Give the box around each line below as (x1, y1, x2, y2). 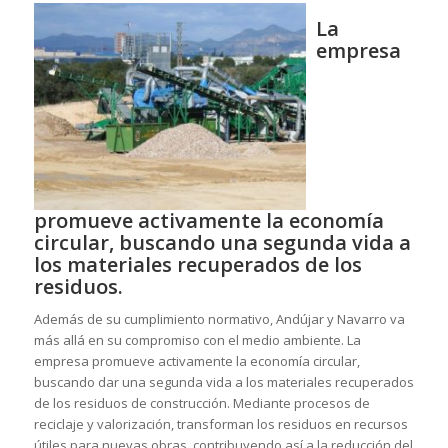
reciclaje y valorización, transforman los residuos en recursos (33, 415, 408, 433)
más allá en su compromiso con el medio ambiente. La (33, 331, 361, 349)
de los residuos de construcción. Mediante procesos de (33, 394, 370, 412)
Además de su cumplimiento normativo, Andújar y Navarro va (33, 310, 405, 328)
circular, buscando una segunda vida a (33, 228, 411, 256)
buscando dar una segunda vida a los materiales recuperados (33, 373, 414, 391)
